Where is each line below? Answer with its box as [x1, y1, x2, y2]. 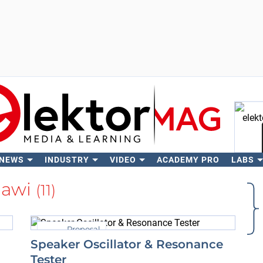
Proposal [67, 224, 100, 234]
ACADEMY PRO [156, 155, 220, 164]
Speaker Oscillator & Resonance [31, 237, 223, 251]
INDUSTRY [44, 155, 89, 164]
